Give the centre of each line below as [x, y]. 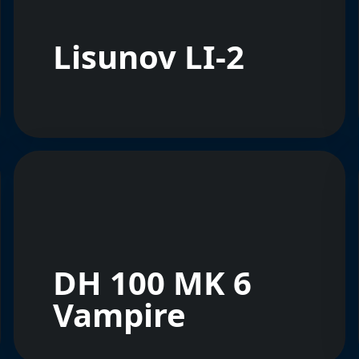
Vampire [120, 315]
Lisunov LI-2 [149, 56]
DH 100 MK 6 [153, 282]
